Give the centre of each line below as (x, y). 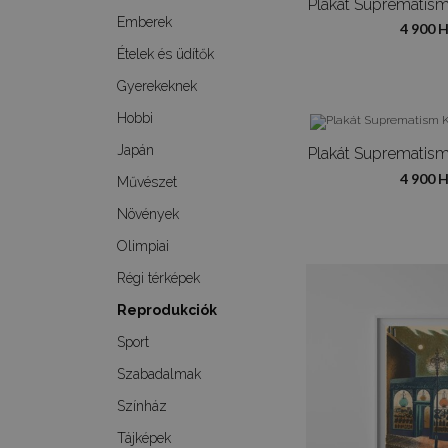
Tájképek (144, 438)
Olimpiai (143, 246)
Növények (148, 214)
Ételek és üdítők (165, 54)
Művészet (147, 182)
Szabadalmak (159, 374)
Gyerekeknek (157, 86)
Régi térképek (158, 278)
